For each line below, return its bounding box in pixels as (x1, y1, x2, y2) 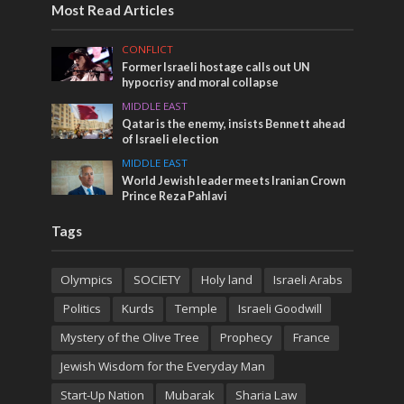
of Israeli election (122, 132, 219, 146)
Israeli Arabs (272, 271, 343, 288)
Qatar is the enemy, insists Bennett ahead (122, 116, 346, 131)
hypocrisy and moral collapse (122, 75, 280, 89)
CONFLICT (122, 41, 174, 56)
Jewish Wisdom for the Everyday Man (60, 357, 265, 374)
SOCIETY (133, 271, 180, 288)
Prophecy (219, 328, 272, 345)
